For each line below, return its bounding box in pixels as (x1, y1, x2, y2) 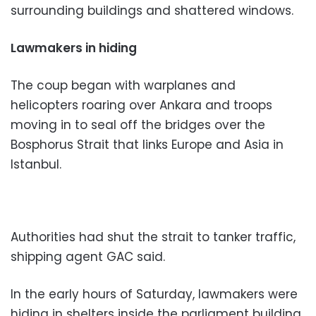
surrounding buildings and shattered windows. (11, 1, 293, 19)
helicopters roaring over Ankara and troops (11, 96, 272, 114)
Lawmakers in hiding (11, 39, 137, 56)
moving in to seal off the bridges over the (11, 116, 265, 133)
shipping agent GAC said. (11, 248, 169, 265)
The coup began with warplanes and (11, 76, 236, 94)
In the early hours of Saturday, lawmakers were (11, 286, 298, 303)
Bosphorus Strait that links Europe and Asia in (11, 135, 284, 153)
